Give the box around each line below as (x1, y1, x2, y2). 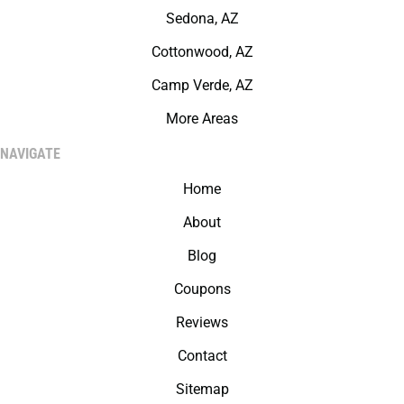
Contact (177, 347, 227, 365)
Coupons (173, 280, 231, 298)
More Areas (166, 110, 238, 128)
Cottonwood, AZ (151, 43, 253, 61)
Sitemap (175, 381, 229, 399)
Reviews (176, 314, 228, 332)
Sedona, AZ (165, 10, 239, 28)
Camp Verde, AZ (151, 77, 253, 95)
